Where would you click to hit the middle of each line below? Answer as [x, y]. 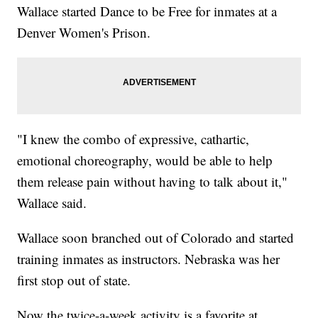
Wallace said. [54, 203]
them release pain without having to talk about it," [153, 182]
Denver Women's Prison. [86, 33]
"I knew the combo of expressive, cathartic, [133, 139]
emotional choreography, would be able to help [145, 160]
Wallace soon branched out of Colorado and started [156, 238]
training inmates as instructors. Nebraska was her [149, 259]
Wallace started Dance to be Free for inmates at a [147, 11]
